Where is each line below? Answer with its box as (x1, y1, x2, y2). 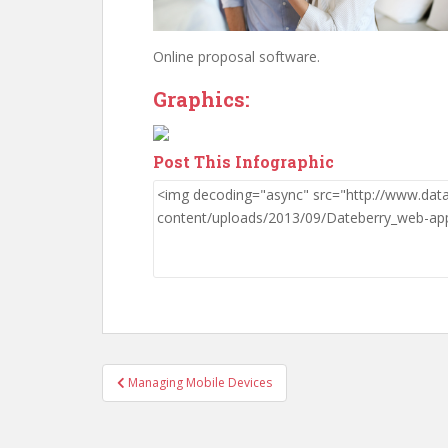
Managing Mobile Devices (128, 374, 272, 391)
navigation (101, 386, 234, 418)
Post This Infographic (153, 151, 334, 172)
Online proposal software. (153, 47, 320, 66)
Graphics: (153, 86, 250, 112)
